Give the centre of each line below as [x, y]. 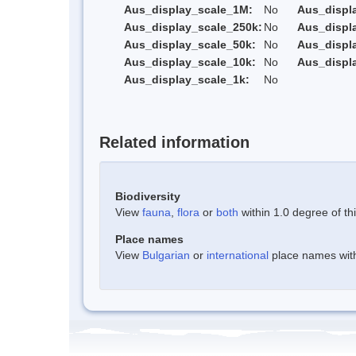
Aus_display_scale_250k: [193, 27]
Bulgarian [166, 255]
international [238, 255]
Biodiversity [148, 196]
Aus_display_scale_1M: [188, 10]
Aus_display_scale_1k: [187, 80]
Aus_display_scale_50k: [190, 45]
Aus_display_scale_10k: [190, 62]
